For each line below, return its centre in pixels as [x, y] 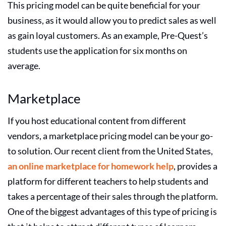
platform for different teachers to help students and [108, 181]
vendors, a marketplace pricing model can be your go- [110, 135]
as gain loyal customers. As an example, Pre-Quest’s [108, 35]
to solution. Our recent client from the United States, [110, 151]
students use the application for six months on [97, 50]
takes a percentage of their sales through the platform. [113, 196]
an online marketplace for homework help [91, 166]
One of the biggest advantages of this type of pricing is [112, 211]
